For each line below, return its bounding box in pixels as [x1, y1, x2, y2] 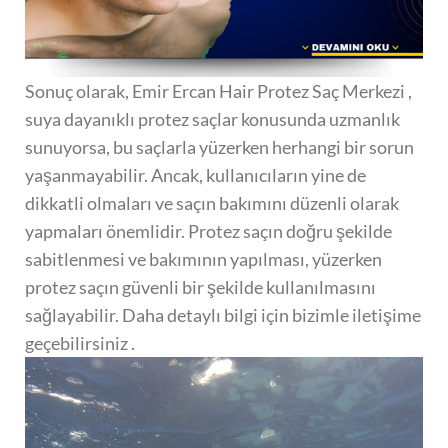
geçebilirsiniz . [25, 332, 135, 355]
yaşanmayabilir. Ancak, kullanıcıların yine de [25, 164, 366, 187]
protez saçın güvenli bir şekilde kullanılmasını [25, 276, 376, 299]
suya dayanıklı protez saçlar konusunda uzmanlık [25, 108, 400, 131]
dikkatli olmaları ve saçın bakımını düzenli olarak [25, 192, 399, 215]
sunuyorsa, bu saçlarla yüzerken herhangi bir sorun [25, 136, 414, 159]
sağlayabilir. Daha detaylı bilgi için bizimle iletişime [25, 304, 421, 327]
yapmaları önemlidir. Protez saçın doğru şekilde [25, 220, 392, 243]
